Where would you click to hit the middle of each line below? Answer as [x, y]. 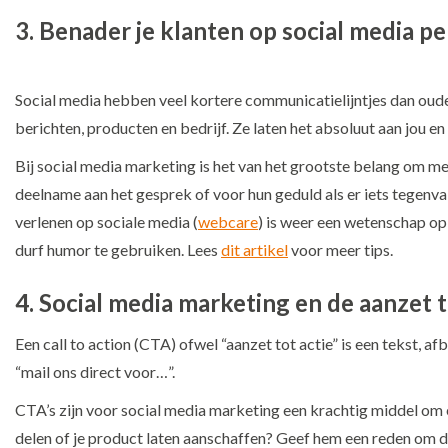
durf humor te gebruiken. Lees [118, 249]
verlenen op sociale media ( [106, 221]
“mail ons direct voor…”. [95, 371]
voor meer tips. [340, 249]
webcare [228, 221]
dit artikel [254, 249]
